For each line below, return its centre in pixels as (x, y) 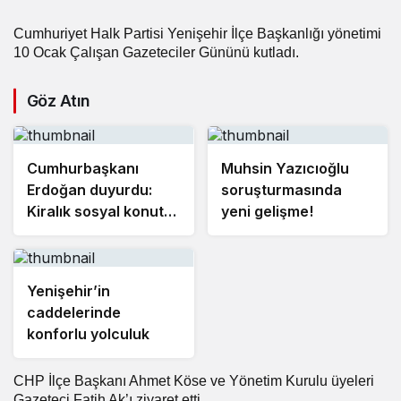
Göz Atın (59, 101)
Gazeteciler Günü (178, 53)
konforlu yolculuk (88, 334)
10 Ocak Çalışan (68, 53)
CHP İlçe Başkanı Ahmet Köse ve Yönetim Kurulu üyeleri (194, 381)
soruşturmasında (281, 190)
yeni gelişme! (267, 212)
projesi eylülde (78, 233)
